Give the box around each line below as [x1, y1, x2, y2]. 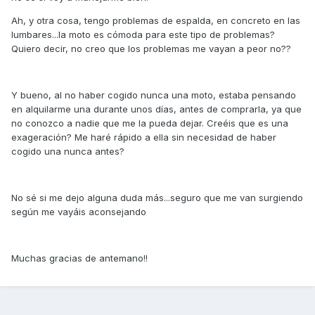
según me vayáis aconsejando [11, 206, 146, 218]
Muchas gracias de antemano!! [11, 252, 148, 264]
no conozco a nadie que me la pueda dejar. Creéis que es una [11, 117, 288, 129]
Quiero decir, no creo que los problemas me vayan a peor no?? [11, 43, 291, 55]
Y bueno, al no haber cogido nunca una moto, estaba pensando [11, 89, 296, 101]
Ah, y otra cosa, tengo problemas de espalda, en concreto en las [11, 15, 300, 27]
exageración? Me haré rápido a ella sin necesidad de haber [11, 131, 276, 143]
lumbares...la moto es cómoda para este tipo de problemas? [11, 29, 275, 41]
